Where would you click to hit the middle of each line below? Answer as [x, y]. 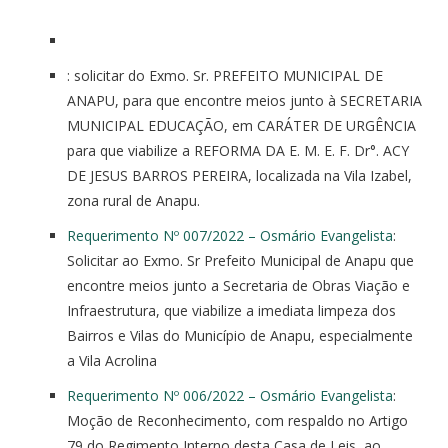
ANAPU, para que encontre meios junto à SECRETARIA [244, 100]
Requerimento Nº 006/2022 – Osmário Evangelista [230, 395]
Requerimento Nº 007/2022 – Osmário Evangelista [230, 235]
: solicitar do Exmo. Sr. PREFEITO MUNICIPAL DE [225, 75]
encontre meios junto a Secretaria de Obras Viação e [238, 285]
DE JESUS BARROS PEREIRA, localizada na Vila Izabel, [239, 175]
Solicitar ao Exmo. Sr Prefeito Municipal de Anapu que [240, 260]
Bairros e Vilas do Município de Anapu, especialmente [240, 335]
